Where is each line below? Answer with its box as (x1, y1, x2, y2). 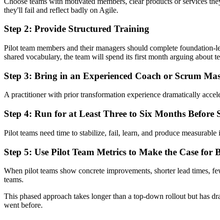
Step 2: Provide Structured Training (4, 24, 149, 34)
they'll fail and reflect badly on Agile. (4, 5, 118, 14)
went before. (4, 201, 43, 210)
